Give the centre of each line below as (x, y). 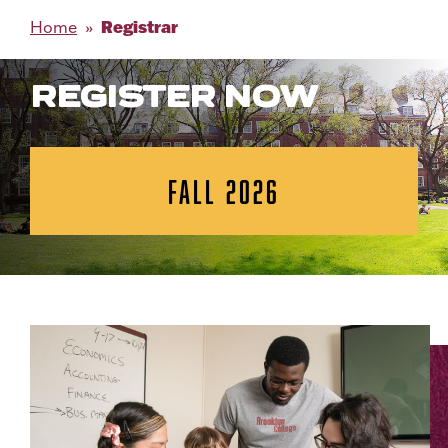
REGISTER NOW (174, 96)
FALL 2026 (224, 191)
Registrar (139, 27)
